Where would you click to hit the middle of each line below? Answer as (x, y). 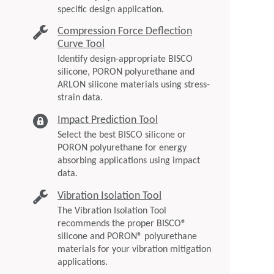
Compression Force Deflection (125, 32)
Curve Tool (81, 45)
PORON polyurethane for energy (122, 148)
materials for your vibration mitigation (134, 249)
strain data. (80, 98)
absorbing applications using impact (129, 161)
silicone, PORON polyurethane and (126, 72)
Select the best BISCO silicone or (122, 135)
